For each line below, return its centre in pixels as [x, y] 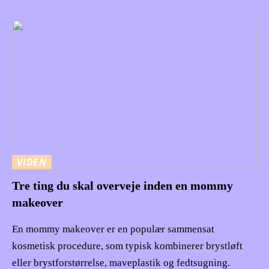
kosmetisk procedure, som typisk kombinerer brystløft [127, 246]
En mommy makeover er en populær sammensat [113, 229]
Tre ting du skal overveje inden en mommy [122, 185]
